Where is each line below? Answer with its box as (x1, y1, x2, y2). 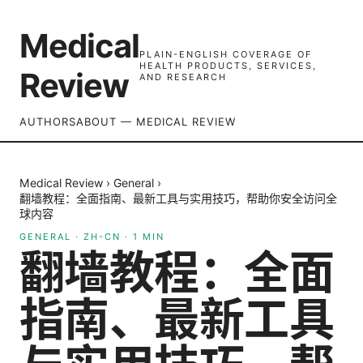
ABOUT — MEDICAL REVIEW (76, 115, 236, 128)
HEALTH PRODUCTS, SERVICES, (139, 60, 317, 71)
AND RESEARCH (139, 71, 227, 83)
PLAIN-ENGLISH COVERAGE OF (139, 49, 312, 60)
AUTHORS (19, 115, 76, 128)
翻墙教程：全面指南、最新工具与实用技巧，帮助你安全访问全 (19, 191, 337, 205)
